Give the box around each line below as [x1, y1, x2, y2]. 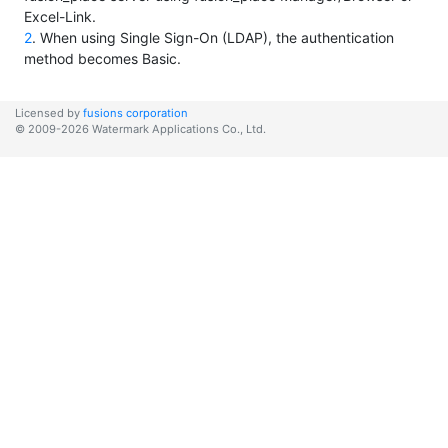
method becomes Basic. [24, 50, 181, 68]
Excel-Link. [24, 8, 96, 26]
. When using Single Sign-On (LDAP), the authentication [32, 29, 394, 47]
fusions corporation [83, 106, 188, 121]
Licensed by [15, 106, 83, 121]
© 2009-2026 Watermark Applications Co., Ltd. [15, 122, 266, 137]
